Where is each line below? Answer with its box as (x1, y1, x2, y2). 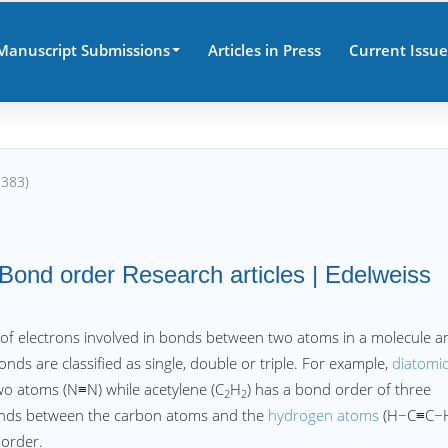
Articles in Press (207, 40, 321, 60)
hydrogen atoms (268, 405, 379, 425)
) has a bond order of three (247, 379, 431, 399)
